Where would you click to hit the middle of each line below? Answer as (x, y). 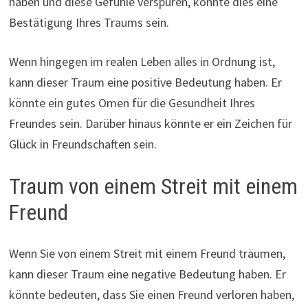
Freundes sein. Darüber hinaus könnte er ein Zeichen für (150, 123)
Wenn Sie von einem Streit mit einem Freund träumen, (147, 254)
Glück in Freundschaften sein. (82, 144)
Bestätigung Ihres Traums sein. (89, 22)
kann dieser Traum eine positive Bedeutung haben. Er (145, 82)
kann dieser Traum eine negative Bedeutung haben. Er (147, 274)
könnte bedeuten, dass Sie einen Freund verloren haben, (151, 295)
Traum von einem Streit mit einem (153, 186)
